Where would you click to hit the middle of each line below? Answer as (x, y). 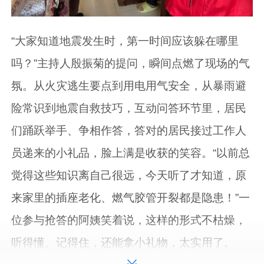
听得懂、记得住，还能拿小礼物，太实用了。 (123, 243)
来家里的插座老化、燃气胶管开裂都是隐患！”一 (131, 198)
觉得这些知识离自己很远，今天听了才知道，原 (129, 176)
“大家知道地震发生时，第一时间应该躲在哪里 (125, 41)
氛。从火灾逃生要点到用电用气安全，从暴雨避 (129, 86)
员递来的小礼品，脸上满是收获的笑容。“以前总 (131, 153)
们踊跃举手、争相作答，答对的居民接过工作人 (129, 131)
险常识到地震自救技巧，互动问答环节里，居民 (129, 108)
